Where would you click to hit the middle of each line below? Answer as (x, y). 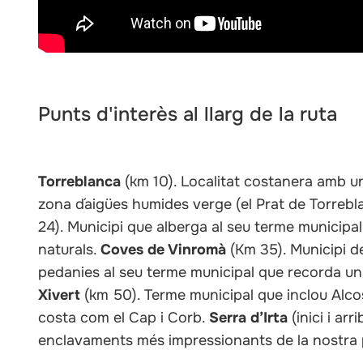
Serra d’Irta (249, 318)
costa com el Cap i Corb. (124, 318)
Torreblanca (80, 182)
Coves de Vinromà (164, 250)
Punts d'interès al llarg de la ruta (188, 115)
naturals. (70, 250)
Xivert (60, 295)
